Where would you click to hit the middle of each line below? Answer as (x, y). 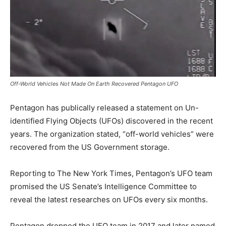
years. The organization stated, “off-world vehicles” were (112, 134)
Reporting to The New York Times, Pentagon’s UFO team (111, 173)
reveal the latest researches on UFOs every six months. (109, 199)
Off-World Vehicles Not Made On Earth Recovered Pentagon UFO (94, 83)
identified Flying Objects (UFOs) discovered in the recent (111, 121)
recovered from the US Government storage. (90, 147)
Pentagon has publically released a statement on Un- (104, 107)
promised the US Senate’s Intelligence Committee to (103, 186)
